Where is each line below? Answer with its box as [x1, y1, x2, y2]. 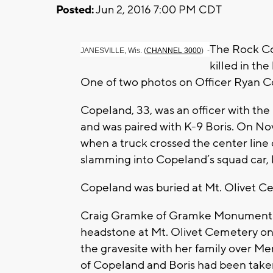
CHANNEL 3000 [146, 46, 201, 55]
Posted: [56, 2, 94, 17]
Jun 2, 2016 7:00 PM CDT [94, 2, 222, 17]
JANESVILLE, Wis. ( [80, 46, 146, 55]
